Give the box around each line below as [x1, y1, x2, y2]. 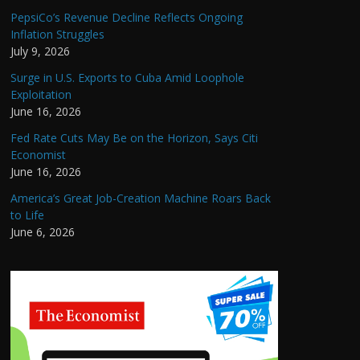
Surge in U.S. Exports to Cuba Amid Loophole [10, 69, 244, 85]
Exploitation [10, 86, 72, 102]
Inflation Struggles [10, 26, 104, 42]
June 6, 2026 [10, 223, 75, 239]
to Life [10, 207, 44, 223]
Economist [10, 146, 66, 162]
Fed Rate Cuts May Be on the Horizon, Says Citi [10, 129, 258, 145]
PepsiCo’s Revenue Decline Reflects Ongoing [10, 9, 243, 25]
